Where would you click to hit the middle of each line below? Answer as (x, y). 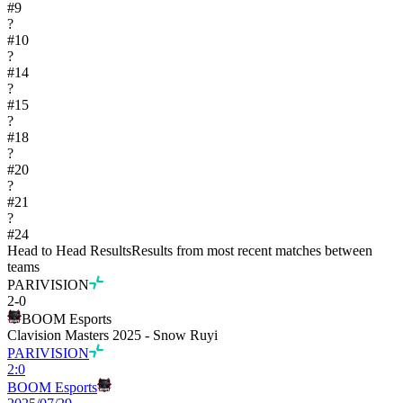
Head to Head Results (69, 250)
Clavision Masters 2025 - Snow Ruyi (112, 335)
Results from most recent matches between (252, 250)
